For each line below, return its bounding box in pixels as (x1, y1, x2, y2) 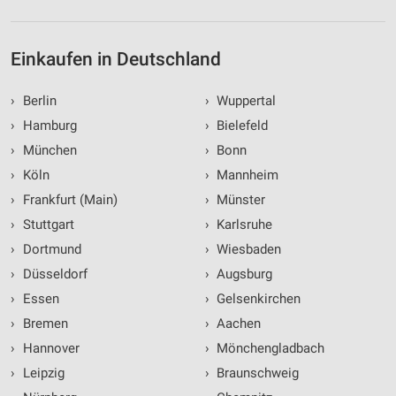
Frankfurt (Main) (19, 192, 118, 209)
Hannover (19, 340, 80, 357)
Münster (213, 192, 265, 209)
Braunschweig (213, 365, 299, 382)
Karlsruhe (213, 217, 272, 233)
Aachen (213, 316, 261, 332)
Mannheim (213, 167, 278, 184)
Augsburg (213, 266, 272, 283)
